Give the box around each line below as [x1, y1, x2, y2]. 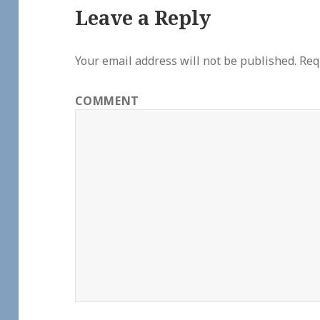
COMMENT [75, 93, 139, 109]
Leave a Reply [75, 4, 211, 31]
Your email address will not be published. [75, 53, 297, 69]
